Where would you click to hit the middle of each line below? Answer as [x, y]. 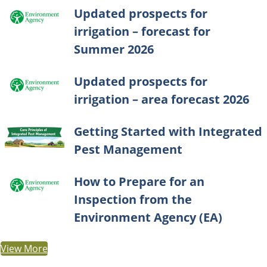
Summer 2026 [114, 49]
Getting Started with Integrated [168, 131]
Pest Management [128, 149]
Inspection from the [133, 199]
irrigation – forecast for [142, 31]
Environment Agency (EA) [148, 217]
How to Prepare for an [139, 181]
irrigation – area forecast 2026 [162, 99]
